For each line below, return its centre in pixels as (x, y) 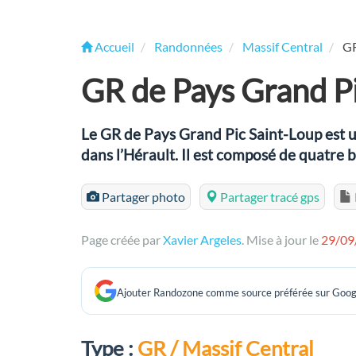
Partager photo (142, 197)
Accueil (114, 46)
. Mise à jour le (281, 240)
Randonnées (188, 46)
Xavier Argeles (202, 240)
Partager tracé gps (269, 197)
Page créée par (122, 240)
